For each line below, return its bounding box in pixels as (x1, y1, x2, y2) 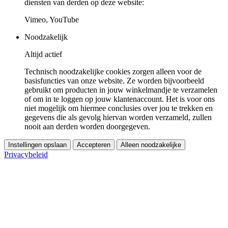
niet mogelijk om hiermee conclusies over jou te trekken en (24, 103, 213, 112)
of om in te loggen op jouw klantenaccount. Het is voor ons (24, 94, 215, 103)
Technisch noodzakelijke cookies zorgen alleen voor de (24, 67, 202, 76)
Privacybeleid (4, 150, 48, 159)
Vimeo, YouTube (24, 15, 79, 24)
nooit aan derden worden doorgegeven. (24, 122, 150, 131)
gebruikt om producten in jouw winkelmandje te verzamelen (24, 85, 217, 94)
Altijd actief (24, 49, 62, 59)
